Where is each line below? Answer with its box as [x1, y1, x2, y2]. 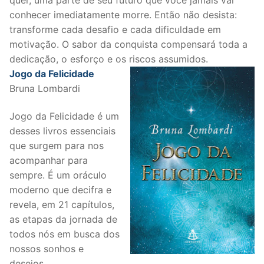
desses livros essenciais [9, 125, 115, 137]
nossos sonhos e [9, 243, 84, 255]
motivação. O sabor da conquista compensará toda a [9, 38, 247, 50]
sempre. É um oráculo [9, 169, 107, 181]
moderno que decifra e [9, 184, 111, 196]
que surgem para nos [9, 140, 104, 152]
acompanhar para [9, 154, 88, 167]
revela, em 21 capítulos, [9, 199, 114, 211]
